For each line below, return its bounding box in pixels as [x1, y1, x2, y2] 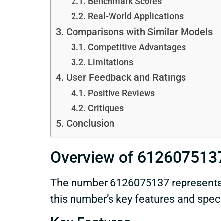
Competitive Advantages [87, 41, 186, 52]
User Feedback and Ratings [66, 72, 186, 83]
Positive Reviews [87, 87, 155, 98]
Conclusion [66, 117, 114, 129]
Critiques [87, 102, 124, 113]
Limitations [87, 56, 133, 67]
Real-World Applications [87, 10, 184, 21]
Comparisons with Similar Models [66, 26, 213, 37]
